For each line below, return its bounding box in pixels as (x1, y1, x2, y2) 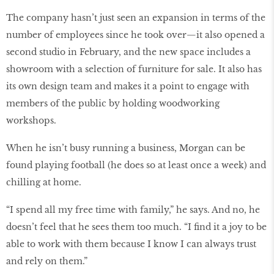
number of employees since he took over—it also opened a (6, 29, 265, 40)
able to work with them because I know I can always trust (6, 238, 256, 250)
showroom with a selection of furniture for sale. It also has (6, 63, 262, 75)
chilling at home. (6, 176, 84, 188)
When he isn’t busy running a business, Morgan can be (6, 142, 245, 154)
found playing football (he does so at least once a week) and (6, 159, 266, 171)
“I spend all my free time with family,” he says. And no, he (6, 204, 260, 215)
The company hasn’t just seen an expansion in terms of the (6, 12, 265, 23)
